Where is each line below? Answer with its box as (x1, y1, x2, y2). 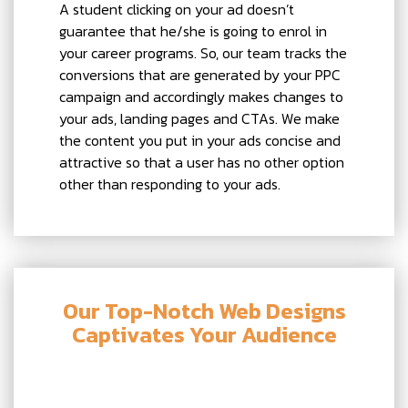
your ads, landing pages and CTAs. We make (59, 107, 340, 129)
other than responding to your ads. (59, 172, 280, 195)
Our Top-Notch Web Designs (62, 294, 346, 327)
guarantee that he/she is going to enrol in (59, 19, 327, 42)
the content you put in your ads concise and (59, 128, 341, 151)
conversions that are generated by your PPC (59, 63, 341, 86)
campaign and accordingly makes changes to (59, 85, 343, 107)
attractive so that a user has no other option (59, 150, 344, 173)
